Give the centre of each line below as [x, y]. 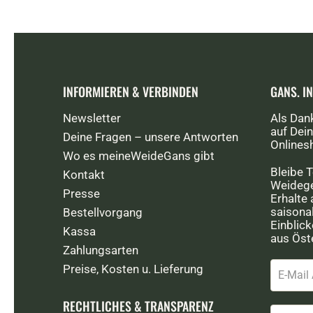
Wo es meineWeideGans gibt [139, 156]
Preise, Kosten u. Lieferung [133, 269]
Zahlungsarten [101, 250]
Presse [81, 194]
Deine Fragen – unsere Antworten [151, 137]
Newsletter [92, 118]
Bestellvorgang [103, 212]
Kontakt [84, 175]
